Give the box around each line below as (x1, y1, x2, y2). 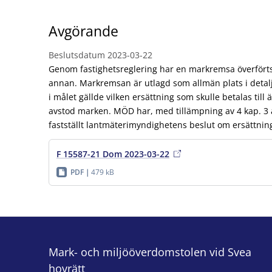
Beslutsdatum (49, 49, 105, 61)
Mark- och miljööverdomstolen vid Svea (49, 244, 251, 259)
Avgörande (49, 21, 118, 41)
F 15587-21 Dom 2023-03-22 (56, 148, 169, 160)
